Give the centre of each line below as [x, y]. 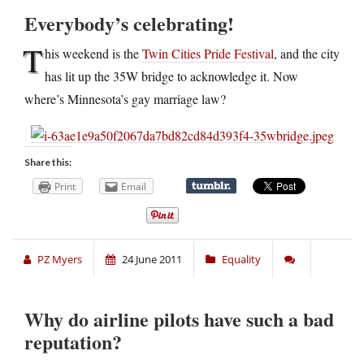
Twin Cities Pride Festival [208, 53]
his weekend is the [93, 53]
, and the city [307, 53]
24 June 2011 [152, 260]
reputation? [73, 342]
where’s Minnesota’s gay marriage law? [125, 98]
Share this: [48, 162]
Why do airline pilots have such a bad [179, 319]
